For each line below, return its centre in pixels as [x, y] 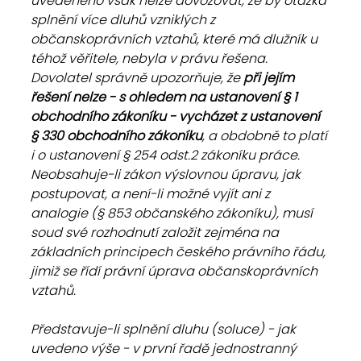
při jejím [269, 78]
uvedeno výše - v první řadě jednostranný [165, 349]
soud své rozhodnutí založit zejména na [156, 232]
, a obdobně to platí [266, 136]
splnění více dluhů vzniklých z [124, 20]
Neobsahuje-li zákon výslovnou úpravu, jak [167, 174]
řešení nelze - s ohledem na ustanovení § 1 [166, 97]
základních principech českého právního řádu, [180, 252]
